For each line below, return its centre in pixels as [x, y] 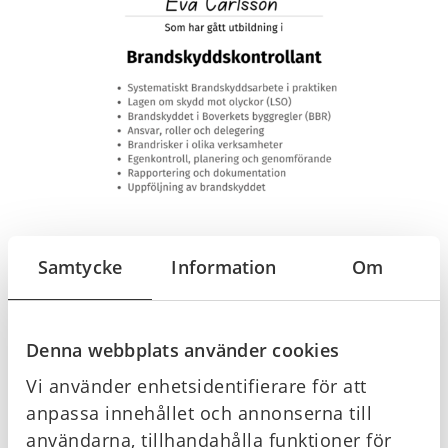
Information [224, 267]
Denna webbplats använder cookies [182, 350]
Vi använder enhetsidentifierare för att [196, 386]
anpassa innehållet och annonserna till [199, 413]
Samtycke [80, 267]
